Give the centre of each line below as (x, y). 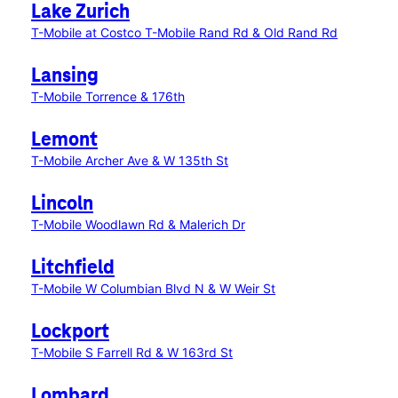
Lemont (64, 140)
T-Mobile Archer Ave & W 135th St (130, 160)
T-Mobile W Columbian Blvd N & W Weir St (153, 288)
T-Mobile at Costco (88, 32)
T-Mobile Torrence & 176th (108, 96)
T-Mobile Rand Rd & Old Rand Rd (241, 32)
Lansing (65, 76)
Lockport (70, 332)
